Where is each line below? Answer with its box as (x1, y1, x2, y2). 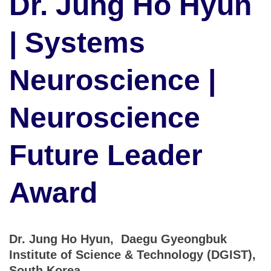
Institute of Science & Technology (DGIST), (9, 248, 256, 262)
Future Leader (9, 139, 203, 171)
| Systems (9, 27, 145, 59)
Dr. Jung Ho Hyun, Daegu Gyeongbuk (9, 232, 227, 246)
